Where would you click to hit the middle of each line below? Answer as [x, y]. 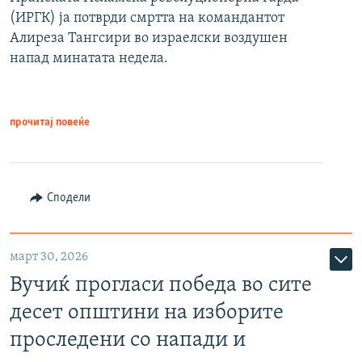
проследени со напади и [128, 341]
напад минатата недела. [89, 59]
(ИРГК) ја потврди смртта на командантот [147, 19]
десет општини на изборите [147, 314]
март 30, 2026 [49, 257]
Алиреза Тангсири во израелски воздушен [149, 39]
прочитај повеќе [50, 123]
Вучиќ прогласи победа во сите [161, 286]
